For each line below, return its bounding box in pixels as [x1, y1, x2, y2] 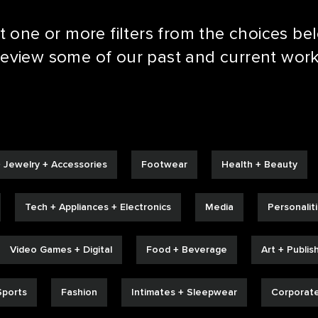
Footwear [141, 158, 187, 170]
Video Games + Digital [10, 243, 112, 256]
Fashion [61, 286, 97, 298]
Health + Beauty [221, 158, 297, 170]
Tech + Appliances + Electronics [25, 201, 171, 213]
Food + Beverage [146, 243, 227, 256]
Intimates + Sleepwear [131, 286, 237, 298]
